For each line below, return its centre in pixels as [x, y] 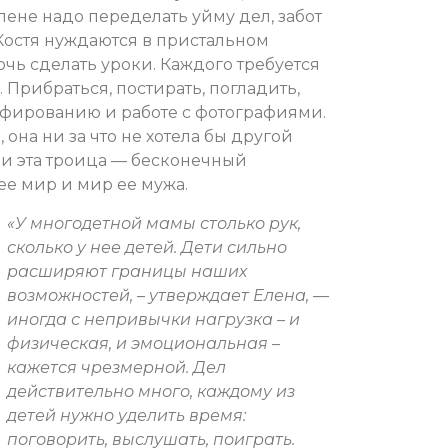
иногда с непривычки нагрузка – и [153, 319]
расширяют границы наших [127, 271]
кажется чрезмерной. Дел [116, 367]
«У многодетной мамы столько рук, [154, 223]
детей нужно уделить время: [126, 415]
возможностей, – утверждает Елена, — [168, 295]
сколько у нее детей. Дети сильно [147, 247]
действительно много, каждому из [151, 391]
